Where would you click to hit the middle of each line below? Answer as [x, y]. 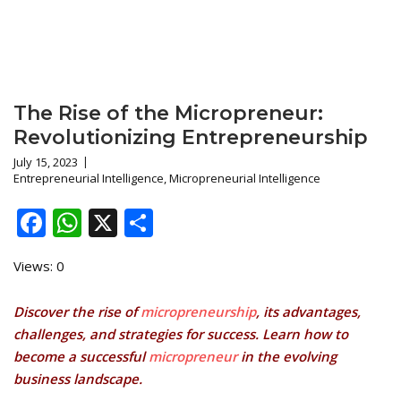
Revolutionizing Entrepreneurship [191, 138]
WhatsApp [150, 223]
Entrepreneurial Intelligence [89, 179]
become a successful [81, 357]
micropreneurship [198, 312]
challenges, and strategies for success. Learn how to [181, 334]
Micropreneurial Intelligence [245, 179]
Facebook [109, 223]
